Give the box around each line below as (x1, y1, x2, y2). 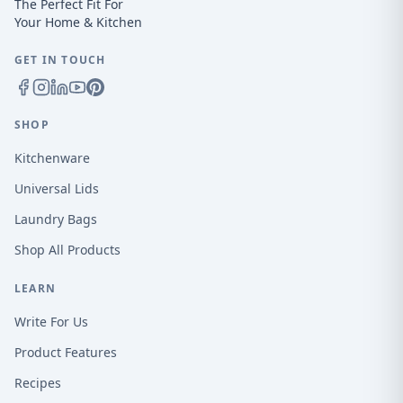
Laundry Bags (14, 210, 97, 228)
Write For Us (14, 313, 88, 330)
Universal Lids (14, 180, 99, 197)
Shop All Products (14, 241, 121, 258)
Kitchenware (14, 149, 90, 166)
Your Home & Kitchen (14, 13, 142, 31)
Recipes (14, 374, 61, 391)
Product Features (14, 344, 117, 361)
